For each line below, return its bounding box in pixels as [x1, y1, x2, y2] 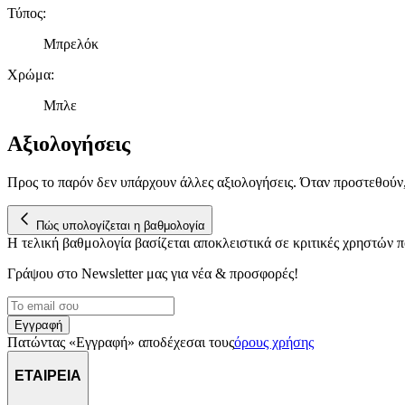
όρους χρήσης [234, 334, 314, 350]
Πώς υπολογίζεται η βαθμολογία [36, 218, 205, 232]
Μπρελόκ [43, 36, 99, 52]
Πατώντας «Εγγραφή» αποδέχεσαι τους [7, 334, 234, 350]
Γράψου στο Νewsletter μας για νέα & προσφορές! [7, 265, 298, 281]
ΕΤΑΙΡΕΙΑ [14, 367, 81, 383]
